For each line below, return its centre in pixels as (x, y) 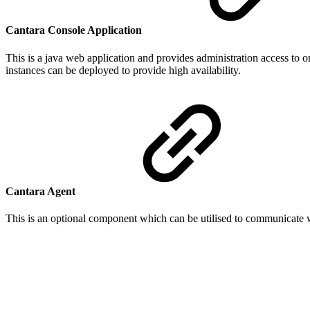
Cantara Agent (42, 191)
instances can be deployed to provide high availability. (123, 70)
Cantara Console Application (75, 30)
